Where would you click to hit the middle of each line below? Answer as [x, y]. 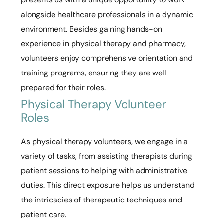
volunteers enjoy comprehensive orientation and [107, 58]
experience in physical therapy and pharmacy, [103, 44]
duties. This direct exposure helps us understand [108, 185]
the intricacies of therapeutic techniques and [101, 200]
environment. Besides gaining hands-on [91, 29]
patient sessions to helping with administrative [104, 171]
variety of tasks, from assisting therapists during [107, 156]
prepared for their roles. [63, 87]
